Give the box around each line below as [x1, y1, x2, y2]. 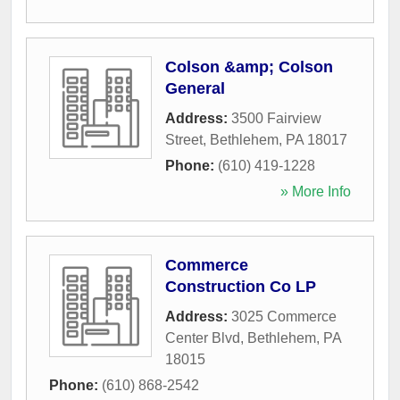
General [165, 79, 225, 97]
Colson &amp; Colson [165, 57, 333, 76]
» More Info [280, 183, 351, 199]
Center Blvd [165, 329, 240, 346]
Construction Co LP [165, 277, 316, 296]
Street [165, 131, 203, 147]
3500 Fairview [231, 110, 321, 126]
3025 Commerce [231, 308, 337, 324]
